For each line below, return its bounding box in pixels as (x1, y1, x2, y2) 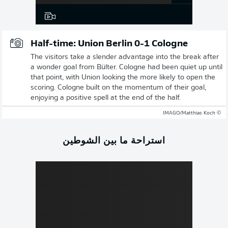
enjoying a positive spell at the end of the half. (31, 94, 181, 102)
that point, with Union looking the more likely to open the (31, 73, 215, 81)
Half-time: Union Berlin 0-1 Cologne (31, 39, 188, 49)
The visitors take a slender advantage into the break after (31, 53, 219, 61)
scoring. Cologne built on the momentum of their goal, (31, 83, 206, 92)
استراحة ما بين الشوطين (63, 133, 165, 146)
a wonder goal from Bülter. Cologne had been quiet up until (31, 63, 222, 71)
